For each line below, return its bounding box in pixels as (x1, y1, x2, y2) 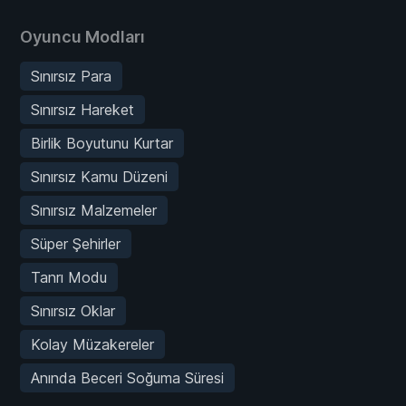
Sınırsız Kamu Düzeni (31, 168, 168, 187)
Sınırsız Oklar (31, 302, 115, 321)
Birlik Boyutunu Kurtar (31, 134, 173, 153)
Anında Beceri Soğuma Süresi (31, 369, 224, 388)
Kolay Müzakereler (31, 335, 154, 354)
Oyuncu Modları (20, 27, 145, 47)
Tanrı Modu (31, 268, 107, 287)
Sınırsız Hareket (31, 101, 134, 120)
